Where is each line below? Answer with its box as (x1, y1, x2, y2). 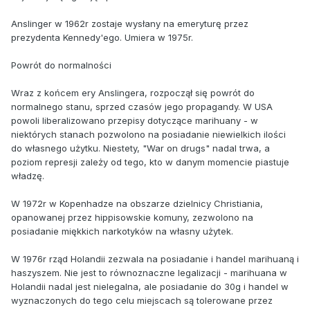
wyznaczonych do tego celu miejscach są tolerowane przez (11, 294, 273, 306)
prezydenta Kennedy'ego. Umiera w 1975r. (11, 31, 193, 43)
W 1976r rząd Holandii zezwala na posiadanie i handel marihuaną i (11, 253, 299, 264)
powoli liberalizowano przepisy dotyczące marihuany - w (11, 114, 258, 126)
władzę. (11, 170, 44, 181)
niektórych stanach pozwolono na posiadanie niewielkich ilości (11, 128, 286, 140)
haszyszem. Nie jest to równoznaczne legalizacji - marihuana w (11, 266, 287, 278)
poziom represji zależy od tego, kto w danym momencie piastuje (11, 156, 289, 167)
